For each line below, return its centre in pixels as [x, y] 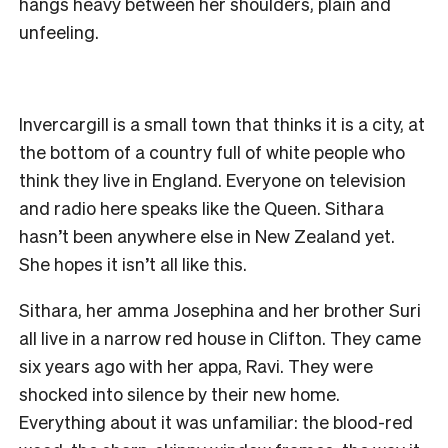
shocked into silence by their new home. [179, 393]
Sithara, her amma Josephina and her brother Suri [220, 309]
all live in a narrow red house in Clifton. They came [220, 337]
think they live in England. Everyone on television [212, 179]
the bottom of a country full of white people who [212, 151]
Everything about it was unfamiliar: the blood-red [216, 421]
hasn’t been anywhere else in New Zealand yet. [207, 235]
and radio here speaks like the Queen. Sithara [201, 207]
